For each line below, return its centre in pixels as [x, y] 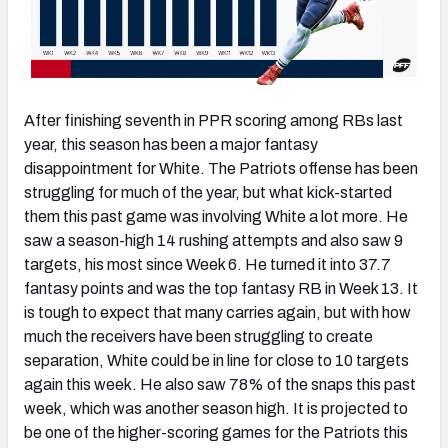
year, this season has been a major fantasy [171, 145]
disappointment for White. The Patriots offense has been [221, 169]
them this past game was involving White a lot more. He [216, 217]
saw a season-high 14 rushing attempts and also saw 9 [213, 241]
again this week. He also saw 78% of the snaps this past [220, 385]
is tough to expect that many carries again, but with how [217, 313]
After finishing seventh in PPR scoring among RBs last [213, 121]
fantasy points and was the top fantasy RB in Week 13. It [221, 289]
